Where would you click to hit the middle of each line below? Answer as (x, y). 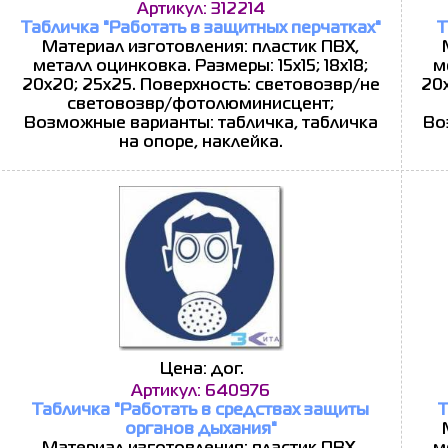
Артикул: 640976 (200, 392)
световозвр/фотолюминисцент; (200, 105)
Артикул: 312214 (200, 10)
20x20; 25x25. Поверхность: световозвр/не (200, 86)
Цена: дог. (202, 370)
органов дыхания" (200, 430)
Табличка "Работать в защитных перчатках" (200, 29)
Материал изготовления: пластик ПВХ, (200, 48)
